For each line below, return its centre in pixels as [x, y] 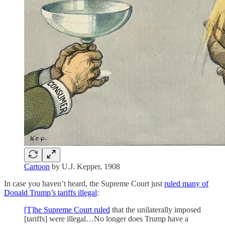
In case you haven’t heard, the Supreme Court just [84, 183]
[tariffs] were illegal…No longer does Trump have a [106, 218]
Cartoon [37, 166]
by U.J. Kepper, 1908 [85, 166]
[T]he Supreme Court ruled [67, 209]
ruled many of [186, 183]
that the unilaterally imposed [155, 209]
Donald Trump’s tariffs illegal [50, 192]
